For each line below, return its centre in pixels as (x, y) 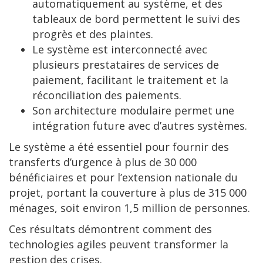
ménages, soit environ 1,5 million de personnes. (129, 208)
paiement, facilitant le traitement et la (130, 80)
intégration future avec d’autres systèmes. (140, 126)
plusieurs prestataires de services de (126, 65)
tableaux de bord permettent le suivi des (136, 19)
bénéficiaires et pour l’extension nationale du (123, 178)
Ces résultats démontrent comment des (110, 229)
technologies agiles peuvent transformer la (119, 245)
